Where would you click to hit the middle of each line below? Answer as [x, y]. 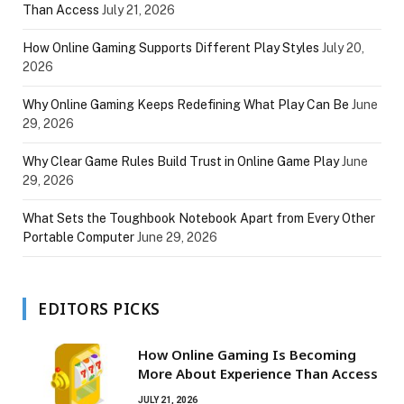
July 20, [343, 47]
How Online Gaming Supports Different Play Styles [171, 47]
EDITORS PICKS [99, 308]
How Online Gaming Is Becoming [247, 354]
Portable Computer [78, 237]
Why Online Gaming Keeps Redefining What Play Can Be [186, 104]
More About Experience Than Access [258, 373]
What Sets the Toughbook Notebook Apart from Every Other [199, 218]
